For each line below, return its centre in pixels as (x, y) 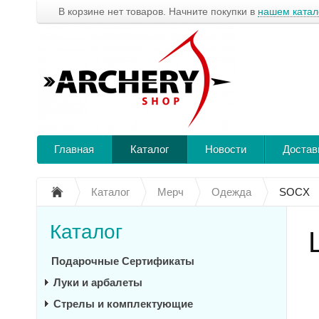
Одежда (231, 192)
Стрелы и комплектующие (123, 304)
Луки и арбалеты (98, 282)
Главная (74, 149)
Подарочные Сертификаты (123, 261)
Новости (226, 149)
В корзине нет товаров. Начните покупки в (158, 11)
